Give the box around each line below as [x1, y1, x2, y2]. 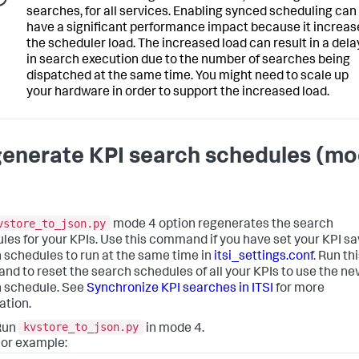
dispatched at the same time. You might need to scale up [26, 70, 349, 83]
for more [273, 282, 325, 296]
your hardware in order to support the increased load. [26, 86, 329, 99]
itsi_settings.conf [214, 250, 313, 264]
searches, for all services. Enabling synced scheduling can [26, 6, 357, 19]
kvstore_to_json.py [23, 321, 139, 334]
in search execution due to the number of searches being [26, 54, 350, 67]
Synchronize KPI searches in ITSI [87, 282, 273, 296]
